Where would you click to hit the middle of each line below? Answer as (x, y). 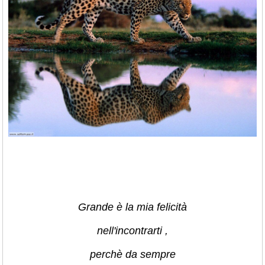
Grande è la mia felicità (132, 207)
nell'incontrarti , (132, 231)
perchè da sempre (132, 254)
